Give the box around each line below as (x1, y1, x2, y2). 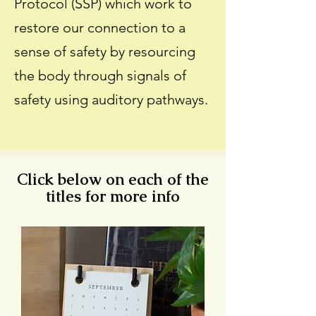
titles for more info (46, 186, 180, 207)
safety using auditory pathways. (14, 91, 208, 108)
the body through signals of (14, 67, 186, 84)
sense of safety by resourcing (14, 43, 195, 60)
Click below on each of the (17, 169, 209, 190)
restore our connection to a (14, 19, 186, 36)
